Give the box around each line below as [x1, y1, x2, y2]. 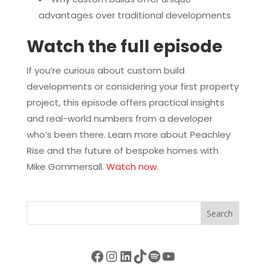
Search [207, 207, 233, 219]
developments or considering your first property [26, 80, 239, 93]
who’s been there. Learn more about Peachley [26, 128, 230, 141]
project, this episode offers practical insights [26, 96, 224, 109]
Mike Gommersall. [26, 160, 106, 173]
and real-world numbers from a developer [26, 112, 213, 125]
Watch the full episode [26, 34, 223, 58]
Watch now [106, 160, 157, 173]
